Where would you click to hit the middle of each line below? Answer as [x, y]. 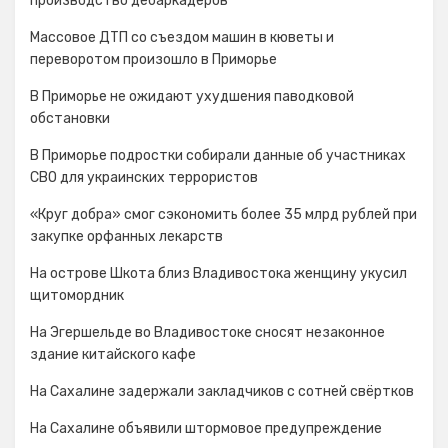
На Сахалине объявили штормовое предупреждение [206, 428]
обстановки [70, 118]
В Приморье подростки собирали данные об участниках [218, 155]
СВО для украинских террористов [144, 177]
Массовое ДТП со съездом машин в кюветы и [182, 37]
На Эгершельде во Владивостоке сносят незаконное [207, 332]
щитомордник [77, 295]
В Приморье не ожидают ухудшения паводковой [192, 96]
